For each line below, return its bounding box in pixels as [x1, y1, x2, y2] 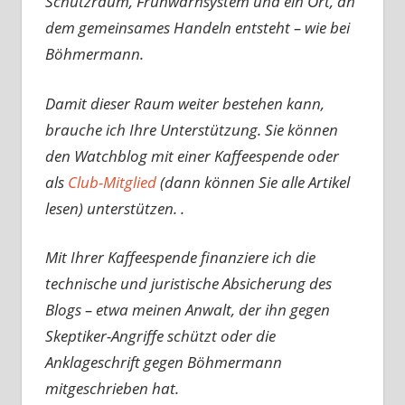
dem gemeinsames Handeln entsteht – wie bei [44, 17, 350, 39]
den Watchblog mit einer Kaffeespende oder [44, 145, 339, 166]
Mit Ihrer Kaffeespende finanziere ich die [44, 247, 316, 268]
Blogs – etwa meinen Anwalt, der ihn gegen [44, 299, 330, 321]
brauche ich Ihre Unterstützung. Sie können [44, 118, 338, 140]
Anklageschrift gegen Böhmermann [44, 352, 282, 373]
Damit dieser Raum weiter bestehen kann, [44, 92, 325, 114]
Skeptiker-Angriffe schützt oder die [44, 325, 276, 347]
